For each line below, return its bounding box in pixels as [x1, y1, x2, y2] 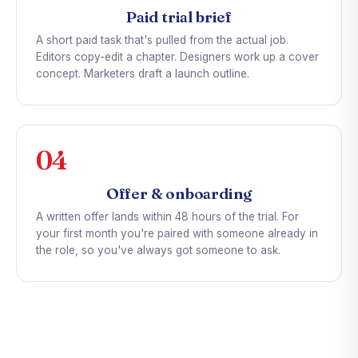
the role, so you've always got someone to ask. [36, 244, 280, 257]
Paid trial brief [126, 7, 232, 27]
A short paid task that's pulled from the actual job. [36, 34, 288, 47]
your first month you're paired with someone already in [36, 227, 318, 241]
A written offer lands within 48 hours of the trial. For [36, 210, 299, 224]
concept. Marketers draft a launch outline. [36, 67, 249, 81]
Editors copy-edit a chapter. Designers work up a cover [36, 50, 319, 64]
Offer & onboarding [105, 184, 253, 204]
